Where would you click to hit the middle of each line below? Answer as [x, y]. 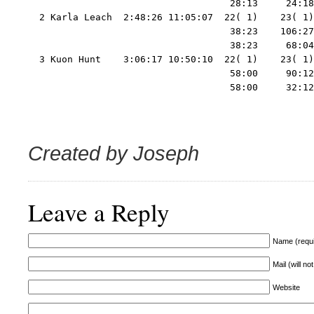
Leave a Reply [99, 212]
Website [286, 287]
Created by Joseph [114, 153]
